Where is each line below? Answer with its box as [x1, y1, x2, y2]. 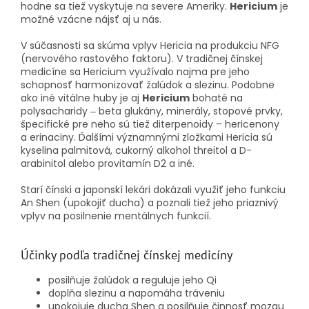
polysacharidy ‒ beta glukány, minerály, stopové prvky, [21, 104, 283, 119]
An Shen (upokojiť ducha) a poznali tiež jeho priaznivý [21, 196, 279, 210]
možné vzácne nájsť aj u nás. [21, 12, 161, 27]
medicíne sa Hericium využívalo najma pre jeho [21, 65, 250, 79]
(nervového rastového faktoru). [21, 52, 177, 66]
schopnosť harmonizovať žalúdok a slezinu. [21, 78, 232, 92]
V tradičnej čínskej [177, 52, 263, 66]
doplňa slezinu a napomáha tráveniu [48, 286, 225, 301]
